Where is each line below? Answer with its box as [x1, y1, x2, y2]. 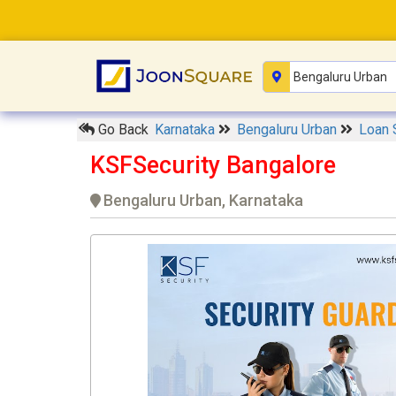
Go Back [95, 121, 148, 139]
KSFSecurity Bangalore [90, 151, 336, 180]
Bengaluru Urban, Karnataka [103, 191, 303, 210]
